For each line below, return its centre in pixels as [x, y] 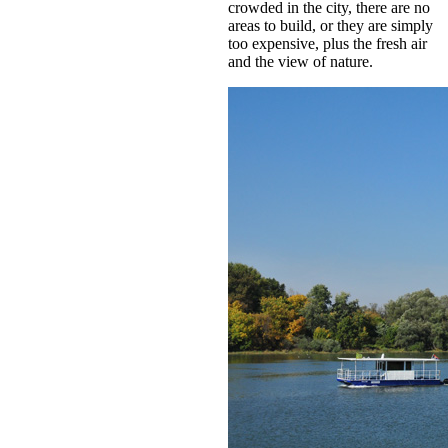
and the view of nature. [300, 61]
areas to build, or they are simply [330, 25]
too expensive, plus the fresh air [327, 43]
